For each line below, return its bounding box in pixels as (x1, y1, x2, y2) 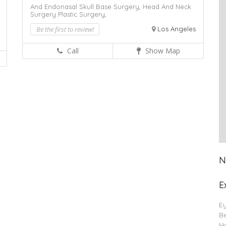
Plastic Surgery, (58, 10, 106, 19)
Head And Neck (143, 3, 191, 11)
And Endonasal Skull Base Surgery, (30, 3, 143, 11)
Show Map (143, 46, 180, 56)
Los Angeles (157, 25, 196, 33)
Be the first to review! (36, 25, 94, 34)
